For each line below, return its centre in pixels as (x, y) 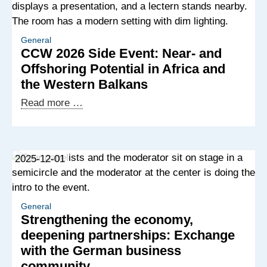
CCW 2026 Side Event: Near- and (121, 53)
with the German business (101, 251)
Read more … (52, 103)
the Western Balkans (84, 84)
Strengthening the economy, (107, 220)
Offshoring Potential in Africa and (123, 69)
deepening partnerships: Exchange (128, 235)
